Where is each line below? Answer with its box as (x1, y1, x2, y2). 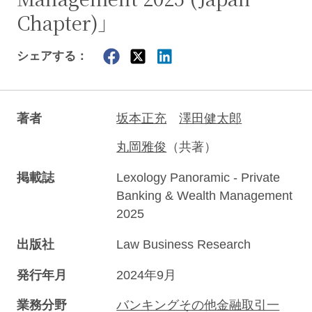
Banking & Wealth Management (116, 188, 293, 203)
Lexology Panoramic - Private (116, 170, 281, 185)
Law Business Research (116, 237, 251, 251)
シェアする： (16, 49, 88, 63)
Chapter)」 (16, 8, 117, 37)
